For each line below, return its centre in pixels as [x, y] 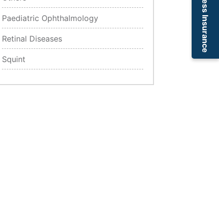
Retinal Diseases [32, 38]
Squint [14, 59]
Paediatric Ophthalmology [50, 18]
